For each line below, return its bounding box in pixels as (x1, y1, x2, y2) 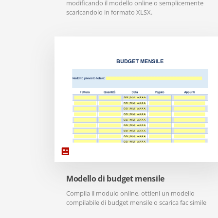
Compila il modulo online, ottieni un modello (66, 189, 195, 198)
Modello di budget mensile (66, 173, 164, 184)
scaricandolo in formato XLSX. (66, 8, 152, 17)
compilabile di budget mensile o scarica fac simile (66, 198, 206, 207)
